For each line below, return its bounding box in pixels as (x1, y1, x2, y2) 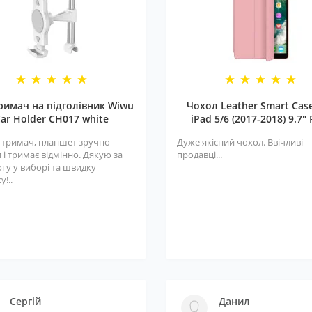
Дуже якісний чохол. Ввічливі (177, 136, 303, 148)
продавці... (177, 148, 222, 161)
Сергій (10, 294, 41, 308)
